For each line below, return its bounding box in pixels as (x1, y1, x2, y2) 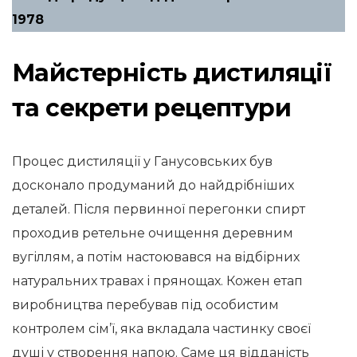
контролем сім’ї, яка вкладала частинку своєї (12, 321, 311, 336)
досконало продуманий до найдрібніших (12, 178, 294, 193)
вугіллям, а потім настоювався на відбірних (12, 249, 300, 265)
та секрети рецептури (12, 93, 291, 123)
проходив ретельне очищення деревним (12, 226, 293, 241)
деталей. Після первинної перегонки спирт (12, 202, 305, 217)
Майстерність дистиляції (12, 58, 332, 88)
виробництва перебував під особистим (12, 297, 279, 312)
